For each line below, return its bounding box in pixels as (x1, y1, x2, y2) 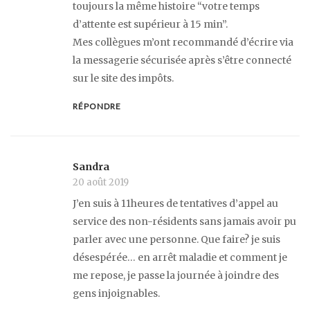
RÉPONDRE (73, 100, 121, 111)
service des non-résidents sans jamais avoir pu (73, 215, 296, 228)
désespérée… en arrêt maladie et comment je (73, 250, 287, 264)
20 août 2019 (73, 176, 129, 188)
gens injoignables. (73, 286, 160, 300)
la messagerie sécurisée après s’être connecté (73, 54, 291, 67)
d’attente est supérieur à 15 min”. (73, 18, 228, 31)
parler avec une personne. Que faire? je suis (73, 232, 280, 246)
